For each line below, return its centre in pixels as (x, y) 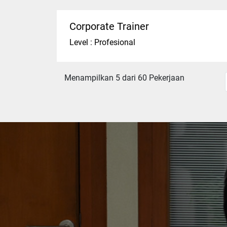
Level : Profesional (102, 42)
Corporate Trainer (109, 26)
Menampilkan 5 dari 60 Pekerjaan (124, 78)
